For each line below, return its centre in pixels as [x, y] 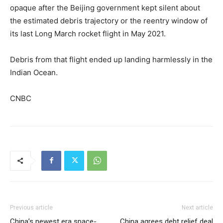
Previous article [31, 207]
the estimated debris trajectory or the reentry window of [109, 20]
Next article [197, 207]
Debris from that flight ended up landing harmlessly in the [111, 59]
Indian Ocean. [34, 72]
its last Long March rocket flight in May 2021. [88, 33]
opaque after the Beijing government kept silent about [105, 7]
